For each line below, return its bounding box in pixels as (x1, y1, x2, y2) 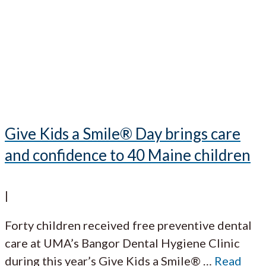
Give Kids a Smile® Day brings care (5, 124, 240, 144)
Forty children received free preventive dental (5, 217, 252, 232)
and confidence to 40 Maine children (5, 145, 251, 165)
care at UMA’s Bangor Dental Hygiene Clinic (5, 235, 240, 250)
